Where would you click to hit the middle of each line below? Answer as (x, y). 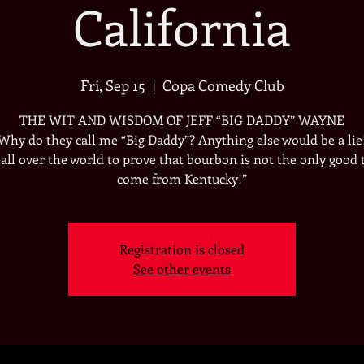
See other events (182, 269)
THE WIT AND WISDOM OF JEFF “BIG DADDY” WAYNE (182, 120)
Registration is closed (182, 249)
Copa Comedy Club (223, 85)
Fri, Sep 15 (113, 85)
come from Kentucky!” (182, 178)
